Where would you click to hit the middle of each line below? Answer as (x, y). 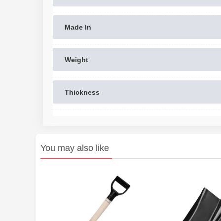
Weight (76, 59)
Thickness (82, 92)
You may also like (75, 148)
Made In (78, 27)
